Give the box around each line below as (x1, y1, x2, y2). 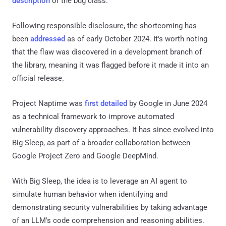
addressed (30, 34, 65, 43)
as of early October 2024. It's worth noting (65, 34, 207, 43)
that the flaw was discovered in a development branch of (12, 47, 202, 56)
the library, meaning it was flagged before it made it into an (12, 60, 209, 70)
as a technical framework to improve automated (12, 111, 174, 121)
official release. (12, 73, 64, 83)
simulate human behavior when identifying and (12, 189, 167, 199)
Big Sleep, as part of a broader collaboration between (12, 138, 190, 147)
